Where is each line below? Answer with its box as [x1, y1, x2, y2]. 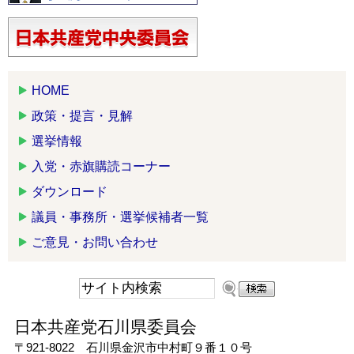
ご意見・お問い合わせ [32, 235, 158, 249]
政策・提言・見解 [32, 108, 133, 122]
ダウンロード [32, 184, 107, 198]
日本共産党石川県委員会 [14, 317, 197, 336]
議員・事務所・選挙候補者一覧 [32, 209, 209, 224]
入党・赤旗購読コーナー [32, 159, 171, 173]
